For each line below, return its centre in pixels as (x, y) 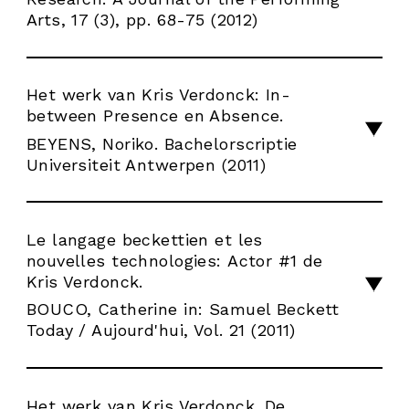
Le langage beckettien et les (144, 240)
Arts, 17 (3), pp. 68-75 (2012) (142, 19)
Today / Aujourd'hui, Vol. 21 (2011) (161, 330)
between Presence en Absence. (155, 116)
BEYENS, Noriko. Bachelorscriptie (162, 143)
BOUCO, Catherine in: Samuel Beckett (183, 309)
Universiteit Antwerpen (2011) (146, 164)
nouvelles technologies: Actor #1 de (174, 261)
